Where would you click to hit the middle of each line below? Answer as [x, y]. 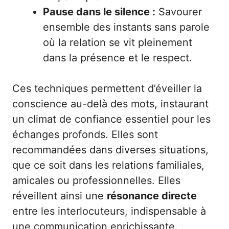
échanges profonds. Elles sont [85, 134]
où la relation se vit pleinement [118, 42]
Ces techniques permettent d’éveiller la [107, 88]
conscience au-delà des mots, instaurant [110, 104]
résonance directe [152, 196]
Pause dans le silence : [99, 12]
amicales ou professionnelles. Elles [96, 180]
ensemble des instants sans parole [126, 27]
